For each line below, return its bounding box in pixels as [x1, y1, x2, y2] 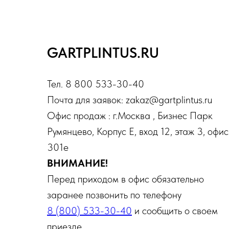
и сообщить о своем [132, 204, 218, 217]
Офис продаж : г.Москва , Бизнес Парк [47, 109, 213, 122]
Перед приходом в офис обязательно [47, 172, 204, 185]
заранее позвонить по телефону [47, 188, 181, 201]
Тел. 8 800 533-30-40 [47, 77, 144, 90]
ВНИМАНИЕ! [47, 156, 108, 169]
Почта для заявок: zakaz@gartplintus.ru [47, 93, 212, 106]
